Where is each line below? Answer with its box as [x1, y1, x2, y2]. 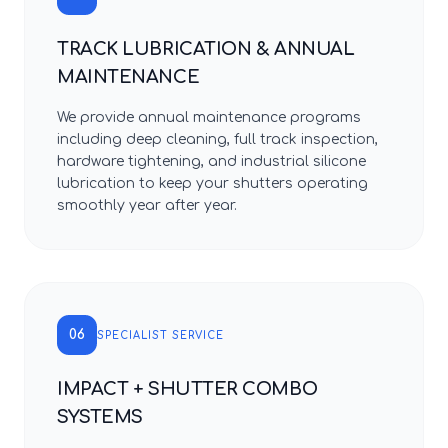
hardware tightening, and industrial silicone [57, 154, 366, 169]
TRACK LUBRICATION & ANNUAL [57, 39, 355, 59]
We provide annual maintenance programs [57, 110, 361, 125]
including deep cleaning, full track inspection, [57, 132, 378, 147]
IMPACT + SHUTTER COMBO [57, 379, 318, 399]
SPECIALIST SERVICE [97, 329, 224, 341]
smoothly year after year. [57, 198, 237, 213]
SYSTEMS [57, 407, 143, 427]
